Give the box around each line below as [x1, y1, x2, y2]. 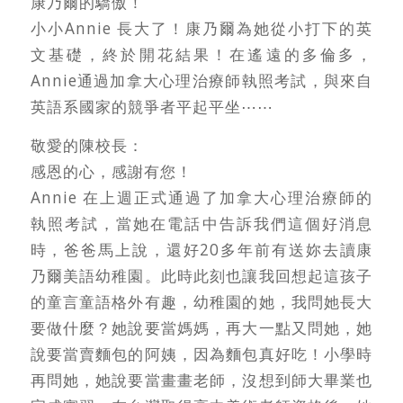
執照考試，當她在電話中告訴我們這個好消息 [30, 213, 373, 235]
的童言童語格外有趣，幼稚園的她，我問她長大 [30, 291, 373, 313]
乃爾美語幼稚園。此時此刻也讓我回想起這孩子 [30, 265, 373, 287]
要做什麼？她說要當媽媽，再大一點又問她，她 [30, 318, 373, 339]
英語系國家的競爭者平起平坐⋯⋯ [30, 95, 273, 117]
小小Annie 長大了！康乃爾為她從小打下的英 [30, 17, 373, 39]
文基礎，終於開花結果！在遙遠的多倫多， [30, 43, 373, 65]
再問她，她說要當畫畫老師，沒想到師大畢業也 [30, 370, 373, 391]
